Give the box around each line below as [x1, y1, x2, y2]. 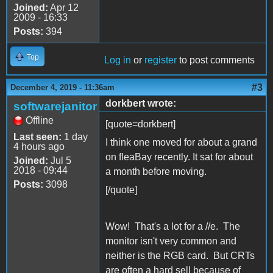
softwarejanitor [13, 100, 97, 113]
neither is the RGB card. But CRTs [105, 250, 255, 261]
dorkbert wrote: [105, 98, 176, 109]
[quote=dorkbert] [105, 119, 175, 130]
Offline [26, 115, 54, 126]
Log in [104, 55, 131, 66]
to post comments [177, 55, 255, 66]
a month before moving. [105, 166, 207, 177]
